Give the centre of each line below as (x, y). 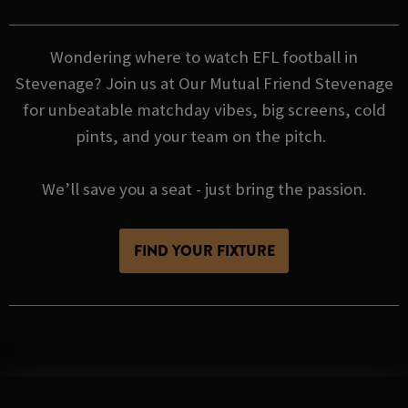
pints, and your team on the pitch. (204, 136)
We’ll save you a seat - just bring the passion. (204, 189)
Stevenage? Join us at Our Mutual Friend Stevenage (204, 83)
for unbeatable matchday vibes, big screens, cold (204, 109)
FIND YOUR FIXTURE (204, 250)
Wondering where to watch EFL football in (204, 56)
